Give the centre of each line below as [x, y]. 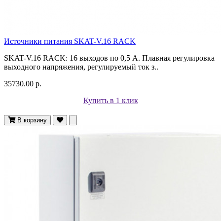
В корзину [32, 120]
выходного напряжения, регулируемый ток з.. [81, 67]
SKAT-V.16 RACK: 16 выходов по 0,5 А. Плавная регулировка [109, 58]
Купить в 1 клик [110, 100]
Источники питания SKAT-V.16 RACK [70, 41]
